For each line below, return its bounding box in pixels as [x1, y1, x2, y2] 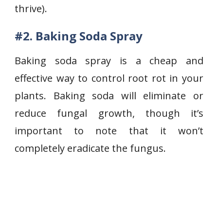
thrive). [15, 2, 47, 15]
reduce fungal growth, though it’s [15, 107, 203, 120]
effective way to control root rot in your [15, 72, 203, 85]
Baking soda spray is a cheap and [15, 54, 203, 67]
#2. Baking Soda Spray [15, 28, 143, 44]
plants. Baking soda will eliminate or [15, 89, 203, 102]
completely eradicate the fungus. [15, 142, 166, 155]
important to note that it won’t [15, 124, 203, 137]
